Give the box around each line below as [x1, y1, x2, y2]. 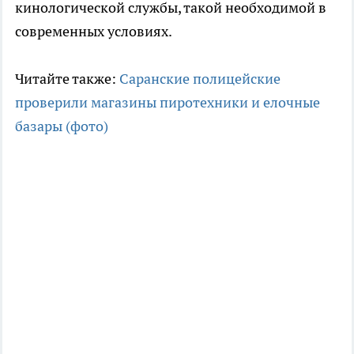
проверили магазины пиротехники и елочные [15, 92, 320, 111]
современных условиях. [15, 21, 172, 40]
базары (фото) [15, 116, 108, 135]
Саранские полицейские [119, 69, 281, 88]
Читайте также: [15, 69, 119, 88]
